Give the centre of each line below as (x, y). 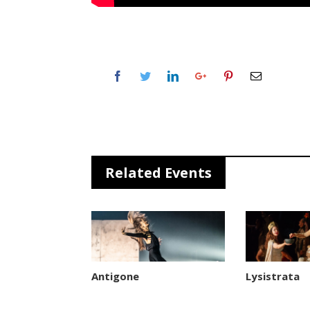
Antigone (115, 276)
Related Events (158, 173)
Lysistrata (273, 276)
